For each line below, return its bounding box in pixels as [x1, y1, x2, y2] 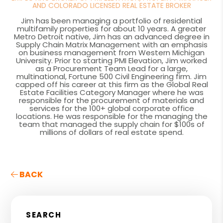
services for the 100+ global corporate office [29, 103, 194, 113]
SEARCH [26, 209, 62, 220]
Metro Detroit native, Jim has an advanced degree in [13, 31, 210, 42]
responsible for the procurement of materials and [19, 95, 204, 106]
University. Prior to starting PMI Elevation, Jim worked [16, 55, 207, 66]
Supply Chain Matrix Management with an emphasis [15, 39, 208, 50]
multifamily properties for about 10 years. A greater [17, 23, 206, 34]
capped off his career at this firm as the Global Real [15, 79, 208, 90]
